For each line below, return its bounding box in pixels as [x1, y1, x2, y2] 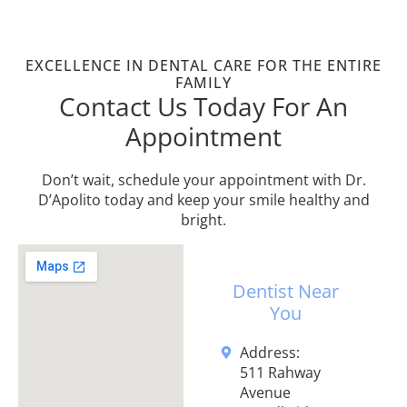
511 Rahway [240, 362, 322, 383]
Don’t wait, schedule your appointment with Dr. [41, 170, 366, 191]
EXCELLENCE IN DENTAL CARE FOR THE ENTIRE [25, 55, 382, 76]
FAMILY [175, 73, 232, 94]
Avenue [240, 382, 292, 403]
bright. [181, 210, 226, 231]
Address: [240, 342, 301, 363]
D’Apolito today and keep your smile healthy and [37, 190, 370, 211]
